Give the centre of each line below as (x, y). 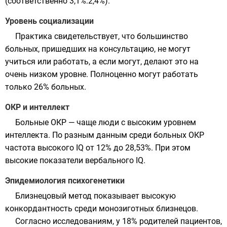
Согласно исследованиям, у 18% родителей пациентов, (119, 221)
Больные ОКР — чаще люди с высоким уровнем (106, 122)
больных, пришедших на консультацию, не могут (98, 49)
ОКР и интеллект (37, 107)
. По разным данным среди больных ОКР (126, 135)
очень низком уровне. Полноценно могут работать (102, 74)
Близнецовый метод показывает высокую (96, 196)
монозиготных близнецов (147, 209)
